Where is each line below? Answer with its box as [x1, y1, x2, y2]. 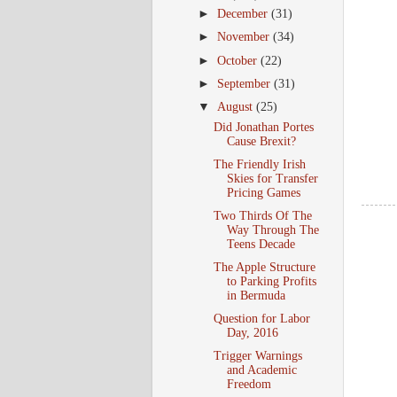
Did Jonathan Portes [213, 120, 314, 134]
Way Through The [226, 222, 319, 237]
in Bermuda [226, 288, 285, 302]
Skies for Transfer [226, 171, 318, 185]
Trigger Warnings [213, 349, 302, 363]
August [217, 99, 257, 113]
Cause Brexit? [226, 134, 296, 148]
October [217, 53, 261, 67]
